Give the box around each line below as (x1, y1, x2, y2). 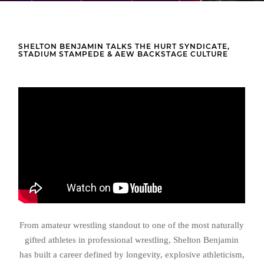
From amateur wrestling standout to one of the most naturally (19, 220, 245, 230)
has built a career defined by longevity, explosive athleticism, (19, 249, 245, 259)
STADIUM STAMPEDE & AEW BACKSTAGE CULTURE (18, 49, 229, 58)
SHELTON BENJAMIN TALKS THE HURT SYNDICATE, (18, 42, 230, 51)
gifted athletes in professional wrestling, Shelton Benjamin (25, 235, 239, 245)
